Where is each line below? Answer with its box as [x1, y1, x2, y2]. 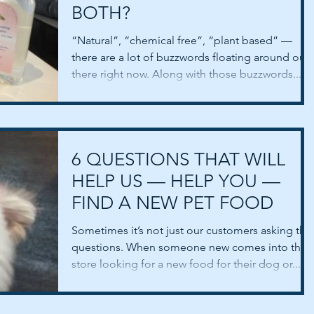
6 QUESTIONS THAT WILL [71, 149, 285, 171]
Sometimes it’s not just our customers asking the [71, 224, 312, 238]
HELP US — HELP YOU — [71, 170, 280, 193]
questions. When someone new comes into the [71, 240, 307, 254]
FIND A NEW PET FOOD [71, 192, 273, 214]
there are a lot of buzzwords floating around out [71, 50, 309, 64]
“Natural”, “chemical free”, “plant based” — [71, 33, 292, 47]
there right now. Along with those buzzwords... [71, 67, 301, 81]
